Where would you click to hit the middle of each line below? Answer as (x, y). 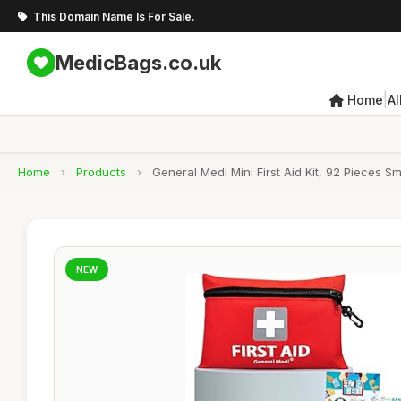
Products (101, 172)
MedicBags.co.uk (138, 62)
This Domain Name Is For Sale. (114, 16)
